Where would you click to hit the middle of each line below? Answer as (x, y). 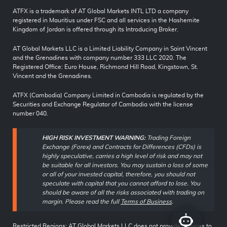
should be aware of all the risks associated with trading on (123, 193)
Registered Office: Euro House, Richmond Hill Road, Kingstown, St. (105, 67)
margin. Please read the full (81, 202)
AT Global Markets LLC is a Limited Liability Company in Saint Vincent (110, 49)
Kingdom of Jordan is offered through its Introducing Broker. (96, 30)
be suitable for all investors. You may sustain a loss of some (125, 165)
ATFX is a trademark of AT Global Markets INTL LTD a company (101, 11)
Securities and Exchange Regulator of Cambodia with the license (103, 105)
